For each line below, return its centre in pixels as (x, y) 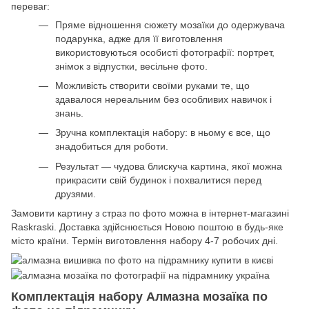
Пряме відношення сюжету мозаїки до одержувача (170, 24)
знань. (69, 113)
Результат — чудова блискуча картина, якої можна (169, 166)
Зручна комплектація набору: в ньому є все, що (163, 133)
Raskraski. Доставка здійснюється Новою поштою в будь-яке (147, 227)
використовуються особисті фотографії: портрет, (165, 52)
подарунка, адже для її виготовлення (139, 38)
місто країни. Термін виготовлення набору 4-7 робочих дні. (144, 241)
